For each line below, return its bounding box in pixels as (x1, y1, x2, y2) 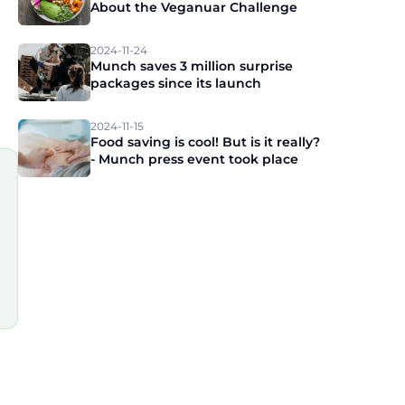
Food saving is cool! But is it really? (90, 134, 320, 150)
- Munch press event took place (90, 151, 298, 167)
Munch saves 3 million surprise (90, 58, 293, 74)
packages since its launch (90, 75, 261, 91)
